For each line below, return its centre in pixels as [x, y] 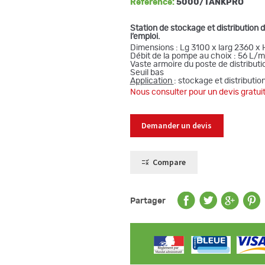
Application [152, 81]
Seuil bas [147, 72]
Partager [148, 201]
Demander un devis [177, 126]
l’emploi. [145, 36]
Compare [169, 162]
